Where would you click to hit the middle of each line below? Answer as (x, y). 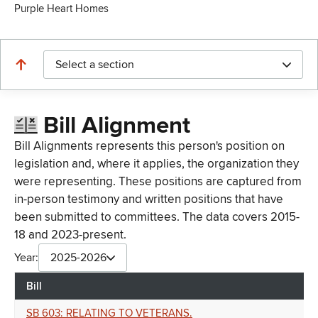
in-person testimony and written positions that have (149, 199)
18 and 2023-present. (70, 235)
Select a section (95, 65)
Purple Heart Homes (61, 9)
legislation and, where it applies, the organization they (157, 164)
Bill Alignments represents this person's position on (149, 146)
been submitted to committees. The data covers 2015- (157, 217)
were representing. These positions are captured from (158, 182)
